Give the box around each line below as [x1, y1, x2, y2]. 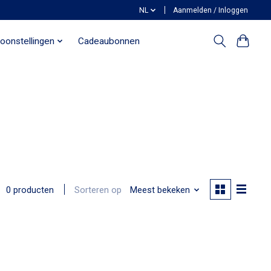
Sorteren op [74, 184, 122, 195]
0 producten [6, 184, 54, 196]
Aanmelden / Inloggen [173, 5, 249, 15]
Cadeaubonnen [77, 35, 140, 47]
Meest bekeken [129, 184, 190, 195]
